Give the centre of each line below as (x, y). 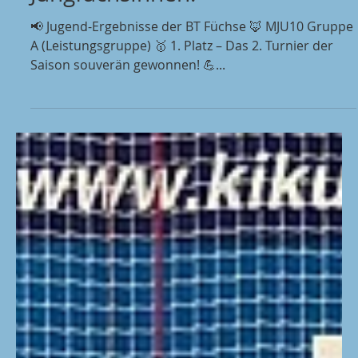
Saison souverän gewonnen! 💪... (128, 100)
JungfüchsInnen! (113, 28)
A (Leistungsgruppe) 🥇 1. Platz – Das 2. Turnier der (92, 81)
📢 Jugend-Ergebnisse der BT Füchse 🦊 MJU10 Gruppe (192, 62)
